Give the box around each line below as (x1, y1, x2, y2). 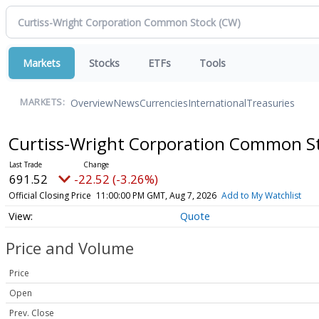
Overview (70, 95, 113, 110)
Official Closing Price (8, 189, 91, 202)
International (188, 95, 246, 110)
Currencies (140, 95, 188, 110)
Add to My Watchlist (221, 189, 301, 202)
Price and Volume (6, 237, 134, 259)
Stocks (89, 56, 120, 70)
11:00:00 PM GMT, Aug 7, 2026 (95, 189, 216, 202)
